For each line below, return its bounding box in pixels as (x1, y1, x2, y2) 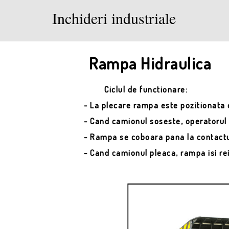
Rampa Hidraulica (89, 53, 212, 74)
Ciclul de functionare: (104, 84, 188, 95)
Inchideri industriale (52, 8, 176, 28)
